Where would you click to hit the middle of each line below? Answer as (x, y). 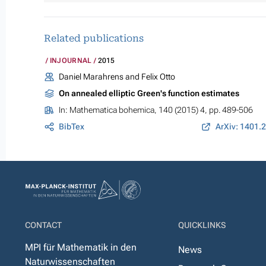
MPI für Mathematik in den (81, 248)
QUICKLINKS (202, 225)
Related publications (94, 39)
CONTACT (43, 225)
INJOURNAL (71, 61)
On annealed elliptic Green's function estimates (149, 94)
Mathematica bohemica (112, 110)
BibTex (71, 127)
